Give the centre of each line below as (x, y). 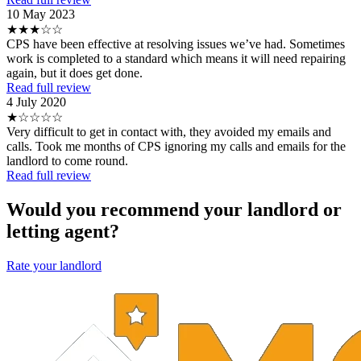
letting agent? (63, 231)
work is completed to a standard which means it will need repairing (176, 58)
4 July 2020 (36, 102)
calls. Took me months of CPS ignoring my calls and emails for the (176, 146)
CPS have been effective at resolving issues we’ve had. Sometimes (176, 44)
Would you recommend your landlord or (174, 209)
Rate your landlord (54, 265)
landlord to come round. (67, 160)
